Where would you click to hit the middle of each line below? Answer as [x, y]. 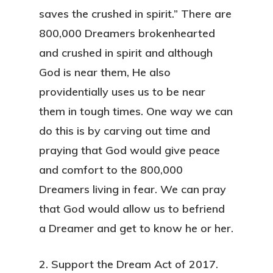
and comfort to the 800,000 [111, 170]
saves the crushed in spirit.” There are [135, 14]
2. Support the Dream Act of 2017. [129, 264]
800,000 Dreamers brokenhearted [127, 33]
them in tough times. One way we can [136, 111]
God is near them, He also [105, 72]
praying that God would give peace [129, 150]
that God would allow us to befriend [132, 209]
